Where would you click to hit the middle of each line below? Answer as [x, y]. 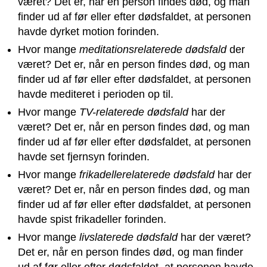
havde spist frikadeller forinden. [92, 219]
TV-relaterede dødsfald [134, 112]
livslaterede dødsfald [128, 237]
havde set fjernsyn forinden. [84, 156]
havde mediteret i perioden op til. [96, 94]
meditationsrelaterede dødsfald [153, 49]
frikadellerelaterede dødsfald [147, 174]
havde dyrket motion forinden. [89, 31]
